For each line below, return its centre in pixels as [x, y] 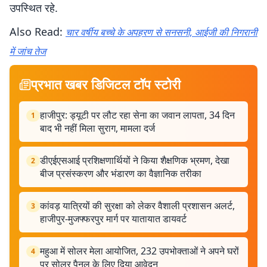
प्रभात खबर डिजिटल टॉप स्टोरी [106, 84]
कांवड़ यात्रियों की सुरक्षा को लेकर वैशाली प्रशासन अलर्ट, [137, 206]
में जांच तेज [28, 51]
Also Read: [38, 32]
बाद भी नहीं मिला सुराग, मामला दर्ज [97, 128]
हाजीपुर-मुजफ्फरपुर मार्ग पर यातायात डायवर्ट [113, 219]
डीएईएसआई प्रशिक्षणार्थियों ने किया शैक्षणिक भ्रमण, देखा [135, 160]
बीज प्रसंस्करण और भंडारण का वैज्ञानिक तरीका [121, 173]
